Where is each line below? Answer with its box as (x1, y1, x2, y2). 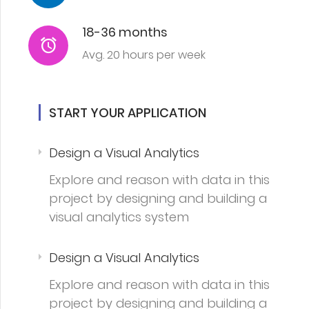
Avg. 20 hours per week (82, 46, 206, 63)
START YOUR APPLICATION (49, 103, 206, 121)
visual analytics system (49, 208, 189, 226)
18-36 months (82, 23, 168, 41)
